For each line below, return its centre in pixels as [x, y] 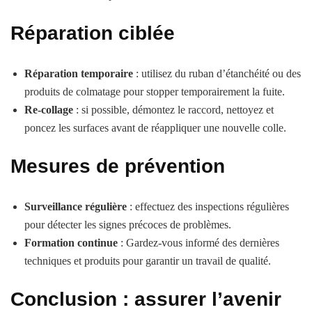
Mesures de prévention [118, 166]
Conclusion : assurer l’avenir [146, 299]
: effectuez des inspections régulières [208, 206]
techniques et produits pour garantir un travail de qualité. [148, 260]
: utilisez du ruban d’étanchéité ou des [217, 73]
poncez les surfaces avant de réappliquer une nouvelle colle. [155, 127]
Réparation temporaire [79, 73]
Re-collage [49, 109]
